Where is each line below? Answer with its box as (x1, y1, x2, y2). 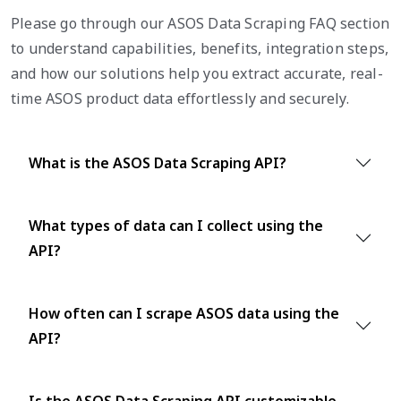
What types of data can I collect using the (29, 216, 323, 236)
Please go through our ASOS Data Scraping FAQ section (11, 13, 390, 34)
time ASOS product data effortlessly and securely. (11, 89, 349, 109)
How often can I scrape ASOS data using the (29, 303, 339, 324)
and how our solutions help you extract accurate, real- (11, 64, 383, 84)
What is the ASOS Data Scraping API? (29, 153, 286, 174)
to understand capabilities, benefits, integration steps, (11, 38, 389, 59)
